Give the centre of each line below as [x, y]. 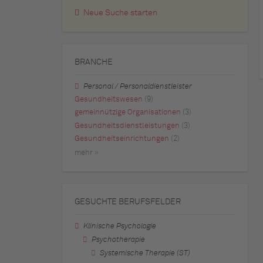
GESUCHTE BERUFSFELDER [128, 202]
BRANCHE [94, 63]
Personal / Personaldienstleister [138, 87]
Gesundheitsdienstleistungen [127, 126]
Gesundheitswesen [109, 100]
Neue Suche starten [120, 13]
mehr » [87, 153]
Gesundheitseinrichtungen [122, 139]
